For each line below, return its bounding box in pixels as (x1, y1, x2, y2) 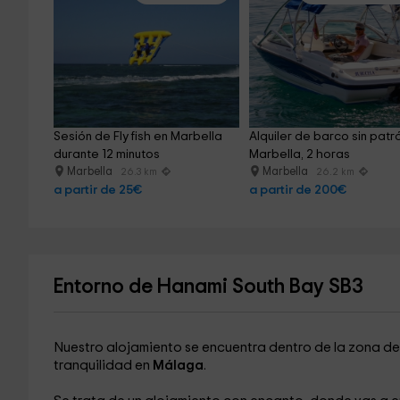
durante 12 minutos (53, 148, 160, 161)
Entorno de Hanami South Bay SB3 (53, 277, 363, 297)
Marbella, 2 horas (249, 148, 351, 161)
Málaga (152, 359, 204, 372)
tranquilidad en (53, 359, 153, 372)
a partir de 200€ (249, 184, 347, 196)
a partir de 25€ (53, 184, 142, 196)
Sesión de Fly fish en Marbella (53, 130, 225, 143)
